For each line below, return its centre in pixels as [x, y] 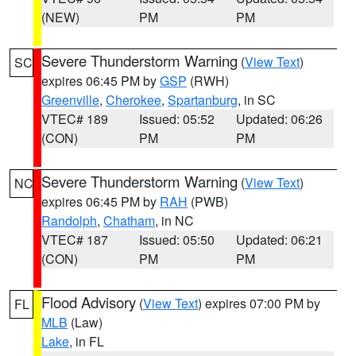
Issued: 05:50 [176, 240]
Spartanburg [203, 100]
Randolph [69, 221]
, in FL [87, 341]
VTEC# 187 [75, 240]
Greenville [70, 100]
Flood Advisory [89, 302]
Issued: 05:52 [176, 119]
